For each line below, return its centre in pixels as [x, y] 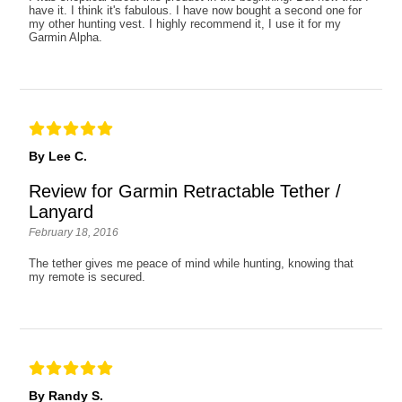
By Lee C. [58, 157]
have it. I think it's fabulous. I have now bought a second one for [196, 11]
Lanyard [61, 212]
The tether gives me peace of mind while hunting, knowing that [192, 264]
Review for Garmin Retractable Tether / [185, 192]
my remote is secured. [87, 277]
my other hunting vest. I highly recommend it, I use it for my [185, 24]
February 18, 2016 [74, 233]
